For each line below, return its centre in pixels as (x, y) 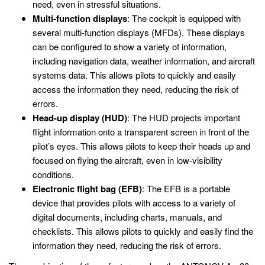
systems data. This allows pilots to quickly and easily (134, 75)
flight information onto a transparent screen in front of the (141, 131)
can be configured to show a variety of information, (130, 46)
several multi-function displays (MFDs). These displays (139, 32)
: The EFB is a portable (186, 188)
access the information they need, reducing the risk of (135, 89)
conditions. (53, 174)
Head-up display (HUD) (80, 117)
